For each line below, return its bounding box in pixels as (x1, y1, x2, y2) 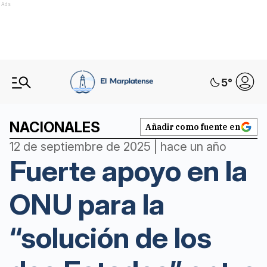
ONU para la (10, 187, 164, 222)
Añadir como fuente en (145, 122, 240, 132)
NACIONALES (10, 119, 100, 136)
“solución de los (10, 220, 212, 255)
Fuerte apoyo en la (10, 153, 247, 188)
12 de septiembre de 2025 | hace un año (10, 139, 226, 154)
